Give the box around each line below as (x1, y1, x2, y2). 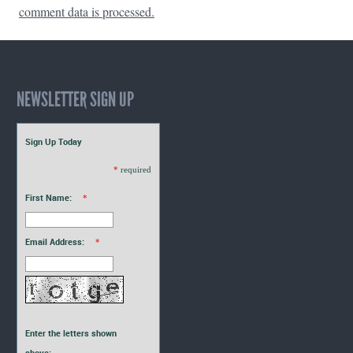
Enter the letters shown (25, 326, 117, 339)
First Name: (25, 191, 72, 203)
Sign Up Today (25, 135, 82, 147)
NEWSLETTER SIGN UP (17, 86, 134, 112)
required (121, 164, 151, 174)
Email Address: (25, 235, 84, 247)
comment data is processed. (19, 2, 154, 20)
